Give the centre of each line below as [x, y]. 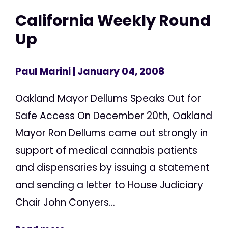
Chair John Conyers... [65, 202]
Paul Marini [43, 71]
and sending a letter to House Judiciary [109, 185]
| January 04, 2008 [118, 71]
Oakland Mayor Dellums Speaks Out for [108, 98]
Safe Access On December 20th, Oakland [114, 116]
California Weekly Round [113, 21]
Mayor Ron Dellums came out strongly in [111, 133]
